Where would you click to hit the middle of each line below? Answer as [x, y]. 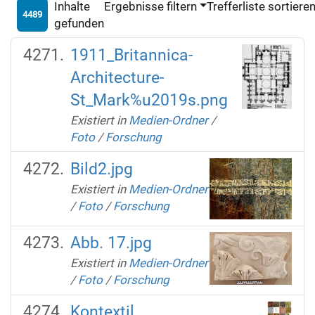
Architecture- [117, 77]
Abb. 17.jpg [111, 243]
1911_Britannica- [131, 55]
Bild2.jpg [101, 169]
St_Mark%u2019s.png [149, 100]
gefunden [79, 23]
